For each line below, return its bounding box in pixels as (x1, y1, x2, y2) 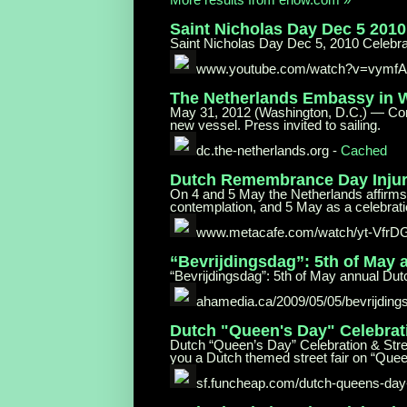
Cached (341, 142, 388, 158)
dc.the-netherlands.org (196, 142, 330, 158)
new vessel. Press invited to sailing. (170, 116, 381, 133)
